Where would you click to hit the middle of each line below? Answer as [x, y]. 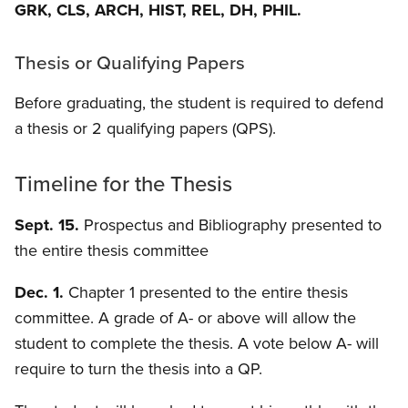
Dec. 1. [39, 293]
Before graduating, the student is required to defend [199, 103]
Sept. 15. [47, 225]
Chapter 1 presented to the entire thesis [206, 293]
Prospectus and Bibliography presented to [230, 225]
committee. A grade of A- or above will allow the [185, 318]
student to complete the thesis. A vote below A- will [197, 344]
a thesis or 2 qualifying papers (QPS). [145, 129]
